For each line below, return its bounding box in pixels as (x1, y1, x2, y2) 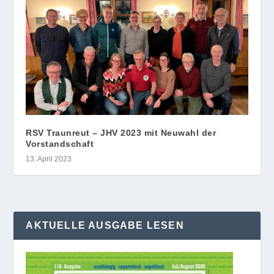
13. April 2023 (26, 155, 72, 164)
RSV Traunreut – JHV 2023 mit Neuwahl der (26, 128, 217, 138)
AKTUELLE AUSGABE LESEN (26, 220, 184, 231)
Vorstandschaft (26, 139, 94, 149)
